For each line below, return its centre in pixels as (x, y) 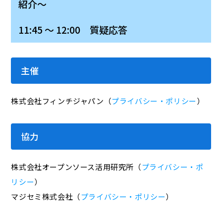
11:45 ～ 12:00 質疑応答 (73, 30)
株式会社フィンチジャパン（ (61, 101)
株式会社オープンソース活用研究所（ (76, 167)
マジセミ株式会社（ (46, 197)
